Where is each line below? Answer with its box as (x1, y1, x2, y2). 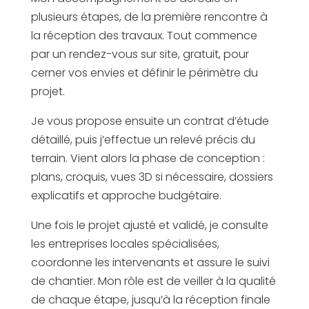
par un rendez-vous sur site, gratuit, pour (30, 46, 249, 62)
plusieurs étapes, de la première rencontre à (30, 9, 268, 25)
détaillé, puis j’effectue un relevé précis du (30, 132, 255, 148)
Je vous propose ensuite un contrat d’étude (30, 113, 269, 129)
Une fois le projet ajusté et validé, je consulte (30, 217, 268, 233)
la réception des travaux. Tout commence (30, 28, 257, 43)
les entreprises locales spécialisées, (30, 236, 219, 252)
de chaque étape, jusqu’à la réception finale (30, 292, 270, 308)
